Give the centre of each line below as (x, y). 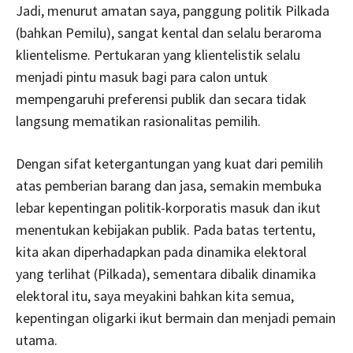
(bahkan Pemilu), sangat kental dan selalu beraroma (169, 32)
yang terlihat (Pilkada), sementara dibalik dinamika (166, 273)
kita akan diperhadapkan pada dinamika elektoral (161, 251)
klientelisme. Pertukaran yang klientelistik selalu (158, 54)
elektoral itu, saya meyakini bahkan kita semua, (155, 295)
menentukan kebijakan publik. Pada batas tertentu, (165, 229)
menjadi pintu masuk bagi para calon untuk (142, 76)
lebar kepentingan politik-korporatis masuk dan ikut (168, 207)
